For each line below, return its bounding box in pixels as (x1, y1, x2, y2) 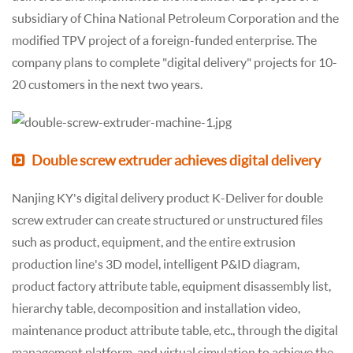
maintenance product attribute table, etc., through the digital (12, 321, 338, 337)
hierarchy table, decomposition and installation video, (12, 299, 300, 315)
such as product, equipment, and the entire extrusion (12, 233, 295, 249)
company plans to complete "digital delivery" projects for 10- (12, 54, 337, 69)
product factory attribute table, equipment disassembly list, (12, 277, 331, 293)
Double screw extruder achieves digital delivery (32, 150, 321, 169)
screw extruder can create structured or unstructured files (12, 211, 323, 227)
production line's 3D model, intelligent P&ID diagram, (12, 255, 299, 271)
